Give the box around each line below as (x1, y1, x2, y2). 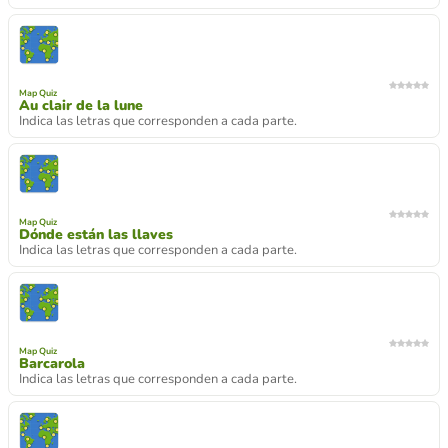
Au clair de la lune (19, 95, 143, 115)
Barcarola (19, 353, 85, 373)
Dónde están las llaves (19, 224, 173, 244)
